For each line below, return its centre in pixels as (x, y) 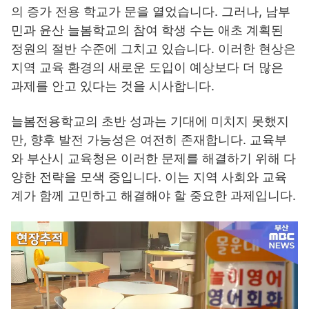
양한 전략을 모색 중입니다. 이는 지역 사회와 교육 (149, 177)
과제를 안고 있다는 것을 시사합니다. (113, 86)
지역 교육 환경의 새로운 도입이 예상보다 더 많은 (147, 68)
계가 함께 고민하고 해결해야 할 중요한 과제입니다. (153, 196)
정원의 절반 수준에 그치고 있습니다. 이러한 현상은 (153, 49)
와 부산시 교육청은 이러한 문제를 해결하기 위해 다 (153, 159)
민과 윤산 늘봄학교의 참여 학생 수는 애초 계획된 (147, 30)
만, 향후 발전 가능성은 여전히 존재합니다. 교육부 (149, 140)
